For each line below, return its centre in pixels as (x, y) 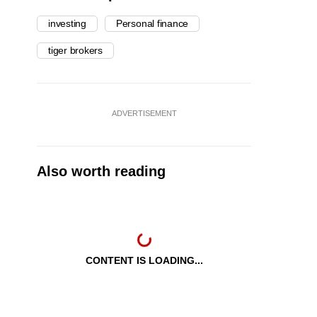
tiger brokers (76, 51)
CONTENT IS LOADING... (144, 261)
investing (67, 24)
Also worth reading (101, 172)
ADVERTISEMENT (144, 114)
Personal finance (152, 24)
